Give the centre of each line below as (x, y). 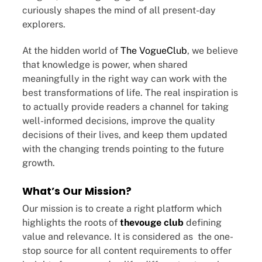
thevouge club (152, 223)
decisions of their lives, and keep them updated (125, 135)
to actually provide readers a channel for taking (125, 107)
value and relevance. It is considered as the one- (128, 237)
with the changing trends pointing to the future (123, 149)
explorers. (45, 24)
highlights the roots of (71, 223)
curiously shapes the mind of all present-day (119, 10)
